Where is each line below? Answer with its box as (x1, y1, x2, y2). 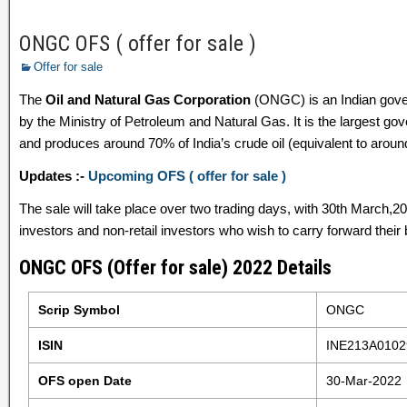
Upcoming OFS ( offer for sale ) (88, 168, 286, 184)
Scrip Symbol (37, 303, 120, 317)
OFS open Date (37, 373, 132, 388)
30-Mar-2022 (325, 373, 402, 388)
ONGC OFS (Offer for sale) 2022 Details (19, 256, 332, 279)
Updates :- (19, 168, 88, 184)
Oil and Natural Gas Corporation (45, 92, 251, 107)
